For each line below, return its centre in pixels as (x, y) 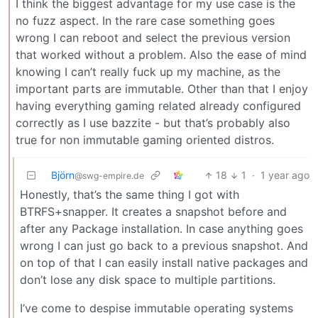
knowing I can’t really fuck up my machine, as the (148, 72)
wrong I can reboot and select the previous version (153, 38)
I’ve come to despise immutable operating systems (157, 308)
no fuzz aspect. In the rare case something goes (145, 21)
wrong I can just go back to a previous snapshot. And (164, 246)
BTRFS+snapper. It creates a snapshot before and (153, 212)
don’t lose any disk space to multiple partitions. (148, 280)
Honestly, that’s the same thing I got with (130, 195)
